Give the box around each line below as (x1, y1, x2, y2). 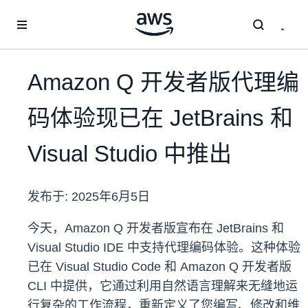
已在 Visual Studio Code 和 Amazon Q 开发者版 (27, 260, 291, 274)
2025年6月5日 (71, 190, 150, 204)
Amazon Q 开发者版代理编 (27, 69, 299, 96)
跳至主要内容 (6, 8, 64, 19)
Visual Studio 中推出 (27, 141, 232, 167)
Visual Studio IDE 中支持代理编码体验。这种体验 (27, 241, 300, 255)
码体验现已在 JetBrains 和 (27, 105, 293, 131)
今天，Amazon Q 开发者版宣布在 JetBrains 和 (27, 221, 284, 236)
